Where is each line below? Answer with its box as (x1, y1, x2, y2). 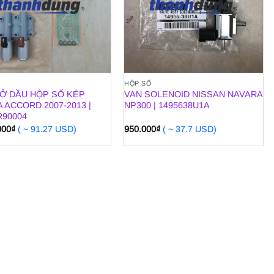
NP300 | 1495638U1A (124, 100, 210, 111)
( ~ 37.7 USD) (163, 124, 217, 134)
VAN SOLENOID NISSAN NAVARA (124, 89, 263, 100)
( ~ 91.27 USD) (18, 124, 77, 134)
